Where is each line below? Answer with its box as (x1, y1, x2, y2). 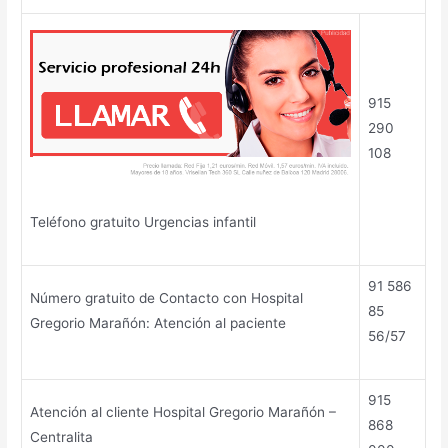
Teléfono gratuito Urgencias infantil (30, 214, 257, 231)
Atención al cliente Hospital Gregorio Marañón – (30, 404, 337, 421)
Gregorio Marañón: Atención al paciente (30, 315, 287, 332)
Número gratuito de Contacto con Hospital (30, 290, 304, 307)
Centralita (30, 429, 94, 446)
